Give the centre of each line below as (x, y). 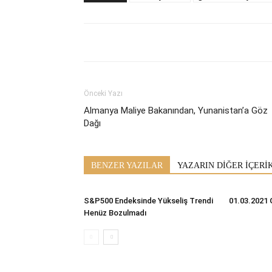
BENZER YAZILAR (127, 165)
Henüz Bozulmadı (115, 212)
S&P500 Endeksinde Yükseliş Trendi (148, 200)
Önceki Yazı (103, 93)
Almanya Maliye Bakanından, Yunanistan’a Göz (176, 110)
